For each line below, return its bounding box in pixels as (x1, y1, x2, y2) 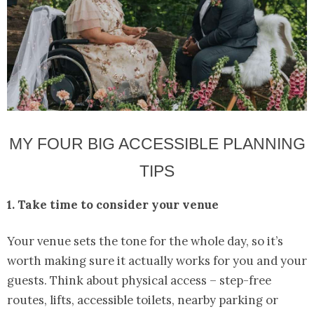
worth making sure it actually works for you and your (7, 252, 307, 268)
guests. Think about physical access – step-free (7, 272, 271, 288)
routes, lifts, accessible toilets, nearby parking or (7, 292, 278, 308)
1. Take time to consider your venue (7, 196, 219, 212)
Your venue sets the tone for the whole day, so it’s (7, 233, 283, 249)
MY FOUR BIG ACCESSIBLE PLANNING (8, 134, 306, 153)
